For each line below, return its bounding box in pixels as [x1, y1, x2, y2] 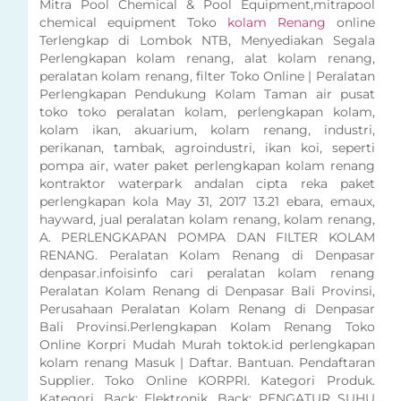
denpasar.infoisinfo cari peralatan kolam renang [38, 265, 375, 281]
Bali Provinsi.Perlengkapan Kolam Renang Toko [38, 319, 375, 335]
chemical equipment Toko [38, 14, 227, 30]
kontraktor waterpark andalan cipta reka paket [38, 175, 375, 192]
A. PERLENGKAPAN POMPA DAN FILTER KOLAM [38, 229, 375, 245]
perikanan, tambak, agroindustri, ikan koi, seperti [38, 140, 375, 156]
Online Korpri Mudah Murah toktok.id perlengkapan [38, 337, 375, 353]
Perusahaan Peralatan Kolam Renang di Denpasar [38, 301, 375, 317]
